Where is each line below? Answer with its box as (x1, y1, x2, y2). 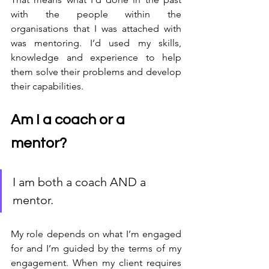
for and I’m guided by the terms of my (11, 242, 181, 254)
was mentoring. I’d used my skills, (11, 37, 181, 49)
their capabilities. (11, 80, 86, 92)
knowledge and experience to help (11, 51, 181, 63)
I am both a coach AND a (13, 174, 149, 189)
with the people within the (11, 8, 181, 20)
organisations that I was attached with (11, 22, 181, 34)
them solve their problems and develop (11, 65, 181, 77)
